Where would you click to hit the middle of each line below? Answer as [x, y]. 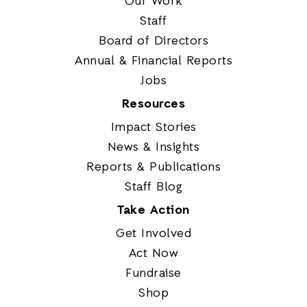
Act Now [153, 253]
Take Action [153, 210]
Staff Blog [153, 187]
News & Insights [153, 147]
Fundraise [153, 273]
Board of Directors [153, 41]
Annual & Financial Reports [153, 61]
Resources [153, 104]
